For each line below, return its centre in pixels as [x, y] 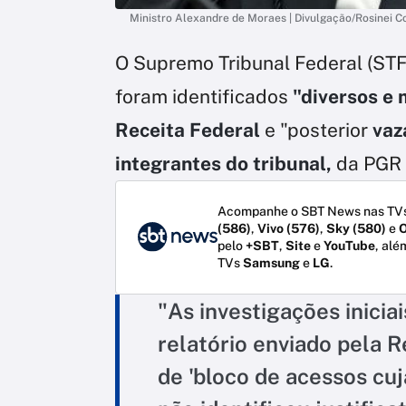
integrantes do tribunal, [223, 163]
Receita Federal [188, 130]
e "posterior [316, 130]
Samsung [271, 262]
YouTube [349, 245]
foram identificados [202, 96]
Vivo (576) [289, 228]
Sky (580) [356, 228]
